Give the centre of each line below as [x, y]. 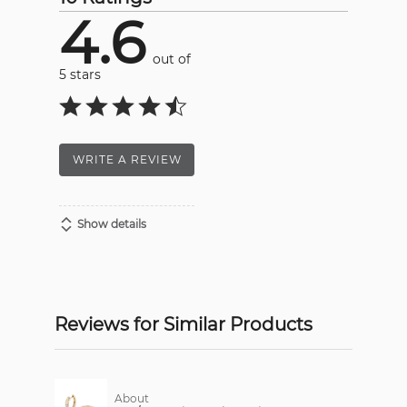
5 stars [80, 75]
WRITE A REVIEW [127, 160]
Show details [112, 224]
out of [172, 60]
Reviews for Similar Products [184, 325]
